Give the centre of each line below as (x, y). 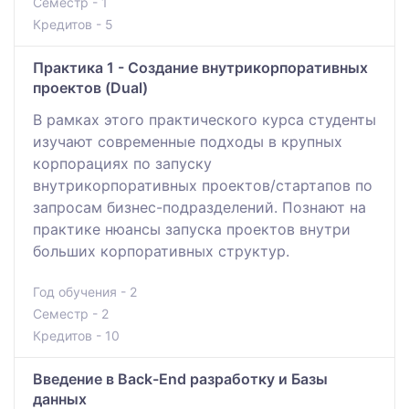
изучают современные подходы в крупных (188, 141)
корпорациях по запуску (122, 163)
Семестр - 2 (71, 313)
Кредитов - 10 (76, 335)
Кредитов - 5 (73, 24)
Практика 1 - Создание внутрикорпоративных (200, 67)
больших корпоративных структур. (161, 251)
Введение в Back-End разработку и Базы (180, 378)
